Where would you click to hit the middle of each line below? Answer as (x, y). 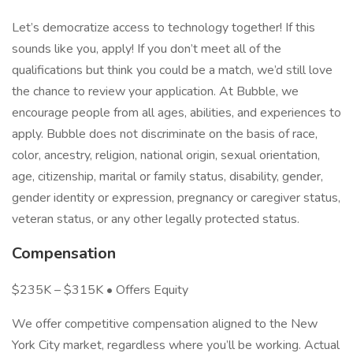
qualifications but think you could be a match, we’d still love (172, 70)
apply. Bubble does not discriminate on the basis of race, (165, 134)
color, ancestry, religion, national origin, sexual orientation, (166, 155)
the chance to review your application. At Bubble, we (155, 91)
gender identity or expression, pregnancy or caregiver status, (176, 198)
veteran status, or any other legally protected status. (156, 219)
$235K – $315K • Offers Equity (100, 290)
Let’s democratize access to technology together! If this (163, 28)
